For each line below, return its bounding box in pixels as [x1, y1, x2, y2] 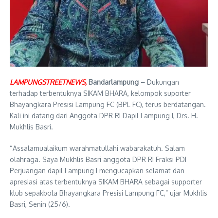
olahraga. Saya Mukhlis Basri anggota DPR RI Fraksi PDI [10, 155, 186, 163]
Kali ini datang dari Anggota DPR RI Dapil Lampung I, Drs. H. [10, 111, 198, 120]
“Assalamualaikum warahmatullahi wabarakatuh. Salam [10, 144, 185, 152]
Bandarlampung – [89, 77, 145, 86]
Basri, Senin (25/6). [10, 200, 70, 208]
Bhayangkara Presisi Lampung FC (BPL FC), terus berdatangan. [10, 100, 206, 109]
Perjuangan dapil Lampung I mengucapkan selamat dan [10, 166, 184, 175]
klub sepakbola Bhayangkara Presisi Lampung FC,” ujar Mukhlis [10, 188, 207, 197]
